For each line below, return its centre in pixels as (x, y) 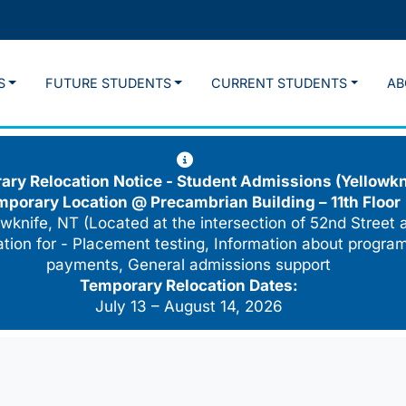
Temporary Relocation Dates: (188, 286)
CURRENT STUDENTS (280, 83)
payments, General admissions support (188, 265)
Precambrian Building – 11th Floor (275, 203)
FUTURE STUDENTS (108, 83)
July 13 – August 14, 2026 (188, 307)
